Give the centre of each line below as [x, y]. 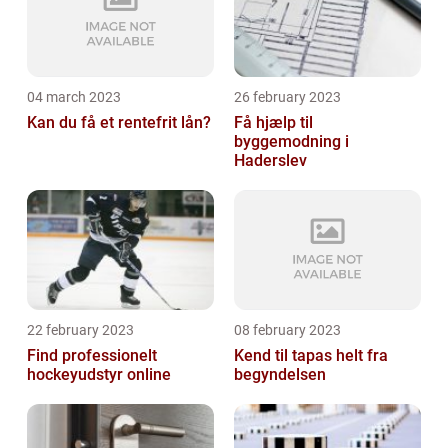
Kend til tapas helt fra [311, 355]
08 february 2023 [287, 330]
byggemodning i [291, 141]
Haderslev [270, 160]
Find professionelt [92, 355]
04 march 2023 [74, 97]
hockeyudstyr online [99, 374]
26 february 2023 [287, 97]
